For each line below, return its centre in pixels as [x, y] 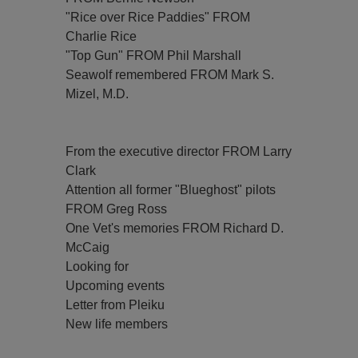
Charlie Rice [101, 36]
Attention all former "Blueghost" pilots [171, 190]
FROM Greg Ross [117, 209]
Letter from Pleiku [115, 305]
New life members [117, 324]
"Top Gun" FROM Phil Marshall [154, 56]
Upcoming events [115, 286]
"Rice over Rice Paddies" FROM [158, 17]
